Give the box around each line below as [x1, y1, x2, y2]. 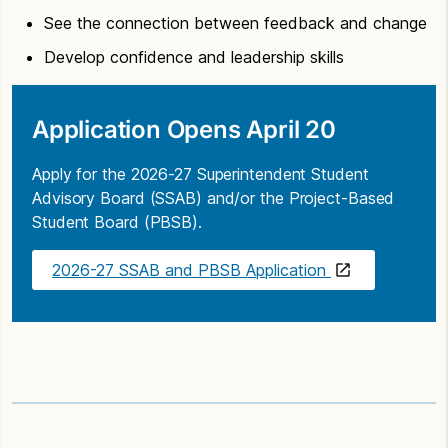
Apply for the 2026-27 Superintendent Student [32, 163, 369, 184]
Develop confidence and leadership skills [44, 46, 344, 67]
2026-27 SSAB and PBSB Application [52, 259, 331, 280]
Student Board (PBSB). [32, 211, 202, 232]
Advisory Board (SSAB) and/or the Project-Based [32, 187, 395, 208]
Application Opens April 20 [32, 114, 336, 144]
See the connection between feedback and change [44, 12, 427, 33]
